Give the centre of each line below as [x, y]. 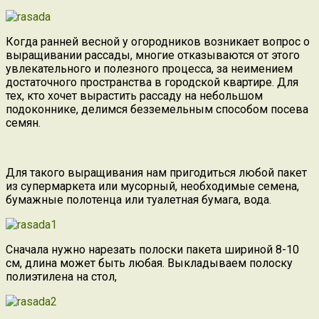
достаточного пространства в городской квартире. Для [152, 82]
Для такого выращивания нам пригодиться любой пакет [156, 172]
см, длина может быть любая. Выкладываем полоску [149, 263]
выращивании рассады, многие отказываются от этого [153, 55]
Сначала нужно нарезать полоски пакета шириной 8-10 [152, 249]
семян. [23, 122]
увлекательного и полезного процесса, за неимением [149, 68]
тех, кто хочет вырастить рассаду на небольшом [134, 95]
